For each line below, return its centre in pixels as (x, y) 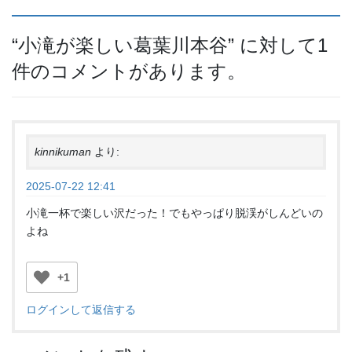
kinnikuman (63, 152)
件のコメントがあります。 (129, 71)
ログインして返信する (81, 309)
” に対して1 (278, 45)
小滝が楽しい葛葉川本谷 (123, 45)
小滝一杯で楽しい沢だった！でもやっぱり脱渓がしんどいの (174, 213)
